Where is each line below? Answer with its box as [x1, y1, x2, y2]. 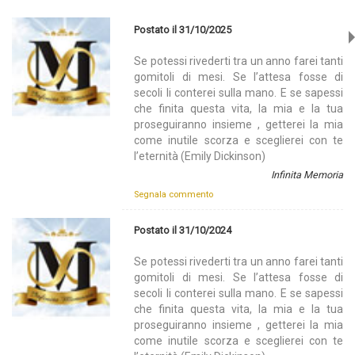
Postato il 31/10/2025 [134, 23, 232, 36]
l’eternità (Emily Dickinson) [134, 149, 266, 162]
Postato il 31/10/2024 [134, 223, 232, 236]
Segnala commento [134, 189, 214, 200]
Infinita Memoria [270, 168, 343, 181]
